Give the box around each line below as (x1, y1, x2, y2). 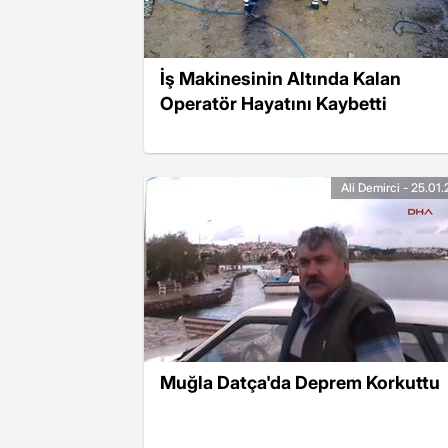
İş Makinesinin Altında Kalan (160, 67, 401, 89)
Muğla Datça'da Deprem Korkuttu (160, 371, 440, 393)
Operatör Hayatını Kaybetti (160, 92, 387, 114)
